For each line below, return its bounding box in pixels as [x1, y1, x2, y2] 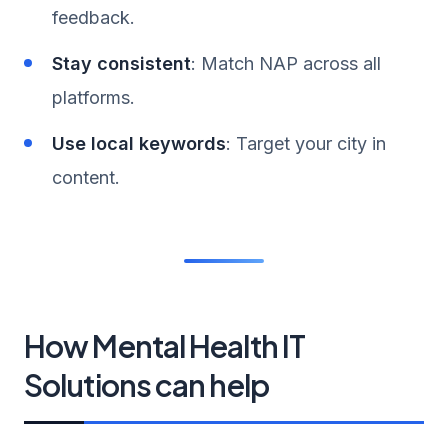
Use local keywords [52, 132, 226, 154]
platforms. [52, 86, 135, 108]
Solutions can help [24, 365, 269, 404]
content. [52, 166, 120, 188]
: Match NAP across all [191, 52, 381, 74]
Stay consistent [52, 52, 191, 74]
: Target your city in [226, 132, 386, 154]
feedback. [52, 6, 135, 28]
